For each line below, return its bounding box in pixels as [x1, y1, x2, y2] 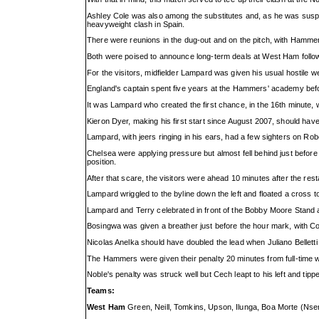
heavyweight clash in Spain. [87, 19, 185, 28]
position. [87, 157, 117, 166]
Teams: [87, 286, 115, 296]
